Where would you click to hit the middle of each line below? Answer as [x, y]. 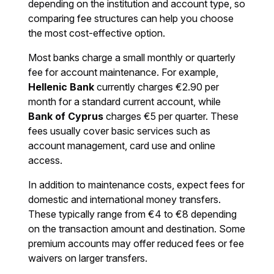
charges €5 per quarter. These [171, 117]
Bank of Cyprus [66, 117]
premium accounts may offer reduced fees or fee [136, 244]
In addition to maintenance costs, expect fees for [137, 185]
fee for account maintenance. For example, [124, 72]
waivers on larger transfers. [88, 258]
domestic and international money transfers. [125, 200]
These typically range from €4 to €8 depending [133, 214]
